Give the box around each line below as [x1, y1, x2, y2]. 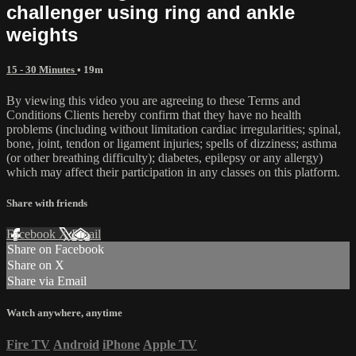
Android [53, 337, 99, 351]
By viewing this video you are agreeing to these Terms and [6, 93, 300, 107]
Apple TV [143, 337, 197, 351]
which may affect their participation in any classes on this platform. [6, 164, 340, 179]
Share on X [7, 258, 64, 273]
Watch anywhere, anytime [6, 307, 122, 319]
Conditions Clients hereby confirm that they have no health [6, 107, 301, 122]
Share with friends [6, 197, 87, 210]
